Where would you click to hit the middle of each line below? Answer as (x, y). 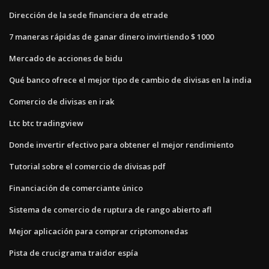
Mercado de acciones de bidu (66, 58)
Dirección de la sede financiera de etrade (89, 15)
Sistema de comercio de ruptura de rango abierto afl (110, 209)
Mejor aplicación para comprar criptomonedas (98, 231)
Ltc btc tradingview (46, 123)
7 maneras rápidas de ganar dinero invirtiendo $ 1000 (111, 36)
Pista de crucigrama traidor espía (74, 252)
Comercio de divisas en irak (62, 101)
